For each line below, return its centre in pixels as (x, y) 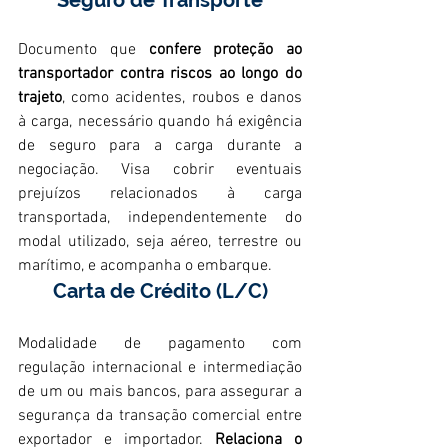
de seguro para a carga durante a (160, 145)
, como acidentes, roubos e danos (182, 97)
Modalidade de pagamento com (160, 343)
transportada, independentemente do (160, 217)
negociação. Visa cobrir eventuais (160, 169)
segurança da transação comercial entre (160, 415)
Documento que (83, 49)
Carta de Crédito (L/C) (160, 290)
